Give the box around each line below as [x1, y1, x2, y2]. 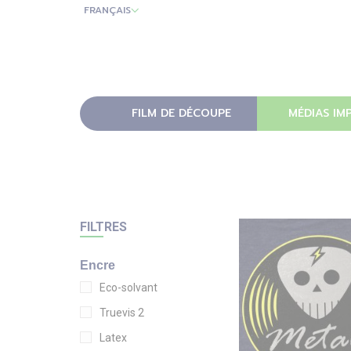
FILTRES [80, 219, 127, 234]
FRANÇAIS [84, 3, 131, 17]
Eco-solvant [100, 280, 157, 294]
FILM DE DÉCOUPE [131, 104, 231, 121]
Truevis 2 [100, 306, 144, 319]
